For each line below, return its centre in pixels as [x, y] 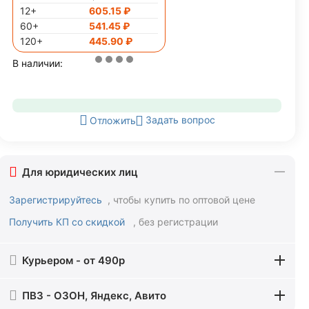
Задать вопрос [180, 120]
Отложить [112, 120]
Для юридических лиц [80, 172]
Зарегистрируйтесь [56, 200]
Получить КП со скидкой [68, 222]
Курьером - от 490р [73, 260]
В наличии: [38, 63]
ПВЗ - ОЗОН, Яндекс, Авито [94, 295]
